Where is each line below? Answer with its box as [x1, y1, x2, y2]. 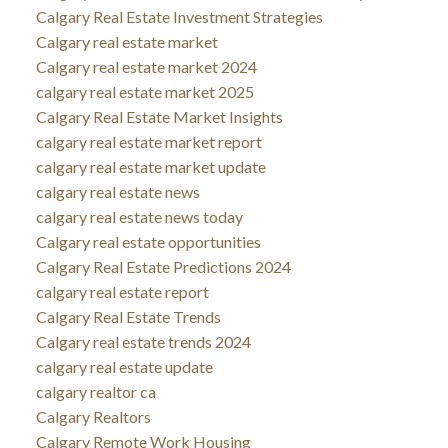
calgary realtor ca [35, 381, 156, 401]
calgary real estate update [35, 356, 213, 376]
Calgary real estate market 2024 [35, 56, 257, 76]
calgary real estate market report [35, 131, 262, 151]
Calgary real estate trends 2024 [35, 331, 251, 351]
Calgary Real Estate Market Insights [35, 106, 283, 126]
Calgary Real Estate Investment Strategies [35, 6, 323, 26]
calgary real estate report [35, 281, 209, 301]
